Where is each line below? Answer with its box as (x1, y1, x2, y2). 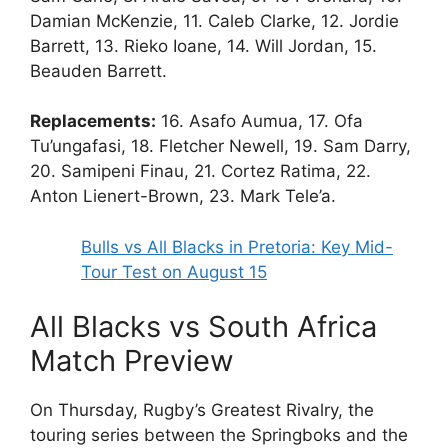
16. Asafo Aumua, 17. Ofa (156, 111, 363, 132)
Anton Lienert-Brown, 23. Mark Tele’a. (30, 186, 336, 207)
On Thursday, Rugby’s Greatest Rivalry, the (30, 400, 374, 421)
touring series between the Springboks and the (30, 425, 408, 446)
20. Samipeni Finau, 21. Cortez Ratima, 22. (30, 161, 371, 182)
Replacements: (30, 111, 156, 132)
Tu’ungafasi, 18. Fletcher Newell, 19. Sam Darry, (30, 136, 411, 157)
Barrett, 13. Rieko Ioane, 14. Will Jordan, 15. (30, 35, 377, 56)
